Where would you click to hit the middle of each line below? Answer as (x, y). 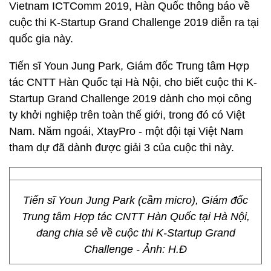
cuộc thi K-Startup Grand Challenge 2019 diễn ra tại (134, 22)
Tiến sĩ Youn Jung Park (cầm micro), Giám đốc (135, 200)
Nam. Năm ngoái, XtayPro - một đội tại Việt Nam (126, 131)
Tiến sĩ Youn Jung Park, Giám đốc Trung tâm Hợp (129, 66)
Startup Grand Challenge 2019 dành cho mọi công (130, 99)
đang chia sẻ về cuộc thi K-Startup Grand (135, 233)
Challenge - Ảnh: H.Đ (135, 249)
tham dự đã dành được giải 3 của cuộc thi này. (122, 148)
